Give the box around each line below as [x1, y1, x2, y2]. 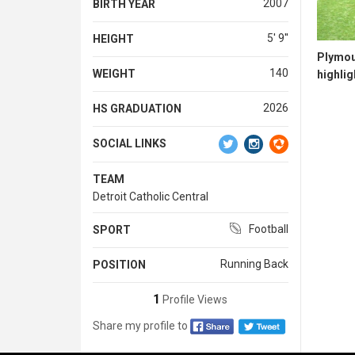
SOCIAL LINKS [93, 136, 166, 150]
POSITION [93, 258, 146, 271]
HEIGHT [93, 32, 134, 45]
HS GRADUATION [93, 101, 181, 115]
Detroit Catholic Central [93, 189, 208, 203]
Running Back [219, 257, 288, 270]
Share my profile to [93, 319, 189, 332]
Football [248, 222, 288, 235]
